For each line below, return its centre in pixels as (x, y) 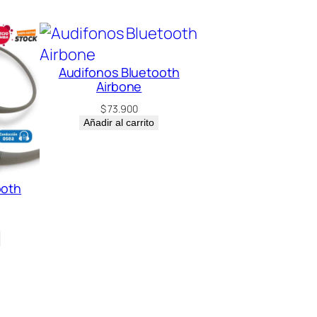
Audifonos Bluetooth (119, 73)
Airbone (119, 87)
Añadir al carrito (119, 123)
